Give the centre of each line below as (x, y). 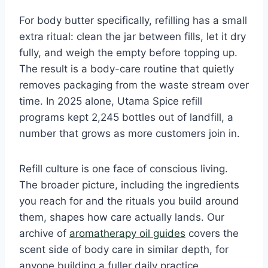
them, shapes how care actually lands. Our (122, 217)
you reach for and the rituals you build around (129, 201)
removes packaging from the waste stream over (134, 85)
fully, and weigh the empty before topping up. (128, 52)
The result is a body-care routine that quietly (127, 68)
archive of (44, 233)
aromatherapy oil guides (127, 233)
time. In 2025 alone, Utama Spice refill (111, 101)
